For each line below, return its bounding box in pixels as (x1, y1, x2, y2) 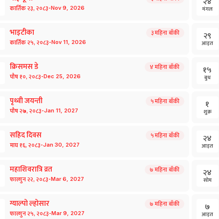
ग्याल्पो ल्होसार (10, 197, 49, 210)
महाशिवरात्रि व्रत (10, 163, 52, 175)
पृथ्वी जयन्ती (10, 95, 43, 107)
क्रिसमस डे (10, 61, 38, 73)
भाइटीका (10, 26, 34, 39)
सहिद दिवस (10, 129, 42, 141)
